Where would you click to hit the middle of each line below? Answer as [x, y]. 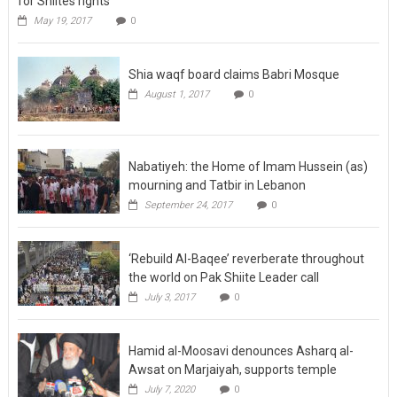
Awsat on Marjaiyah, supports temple [232, 370]
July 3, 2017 [169, 298]
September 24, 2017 [188, 206]
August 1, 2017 [176, 95]
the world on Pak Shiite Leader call [223, 278]
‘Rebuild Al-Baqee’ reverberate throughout [246, 259]
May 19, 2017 [62, 21]
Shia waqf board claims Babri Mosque [234, 75]
